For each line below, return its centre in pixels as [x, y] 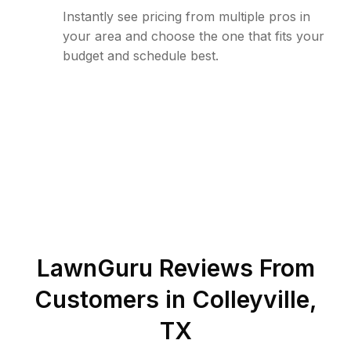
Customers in [113, 299]
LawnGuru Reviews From [175, 268]
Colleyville [250, 299]
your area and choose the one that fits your [194, 36]
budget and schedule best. [141, 56]
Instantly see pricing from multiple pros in [186, 16]
